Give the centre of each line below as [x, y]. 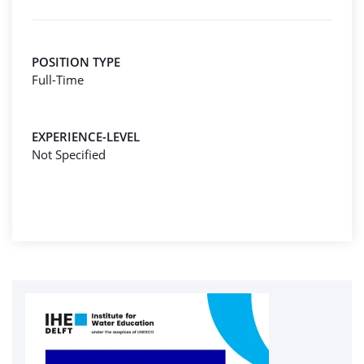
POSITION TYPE [76, 62]
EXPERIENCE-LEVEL [86, 136]
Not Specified [69, 154]
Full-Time [58, 80]
